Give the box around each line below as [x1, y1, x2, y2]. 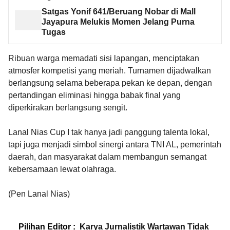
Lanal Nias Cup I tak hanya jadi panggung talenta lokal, [8, 127, 209, 137]
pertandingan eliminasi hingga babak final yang [8, 90, 181, 100]
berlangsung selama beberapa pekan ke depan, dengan [8, 78, 212, 87]
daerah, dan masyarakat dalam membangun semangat [8, 152, 206, 161]
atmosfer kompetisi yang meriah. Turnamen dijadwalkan [8, 66, 211, 75]
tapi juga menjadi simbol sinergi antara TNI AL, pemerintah [8, 140, 221, 149]
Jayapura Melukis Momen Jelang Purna [41, 17, 195, 26]
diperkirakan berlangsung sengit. [8, 103, 127, 112]
